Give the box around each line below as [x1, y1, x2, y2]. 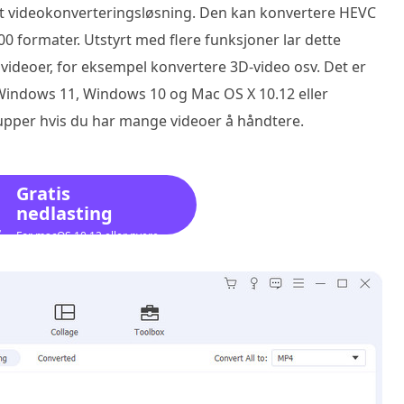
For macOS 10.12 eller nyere [16, 228, 159, 243]
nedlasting [16, 201, 113, 225]
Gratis [16, 181, 70, 206]
